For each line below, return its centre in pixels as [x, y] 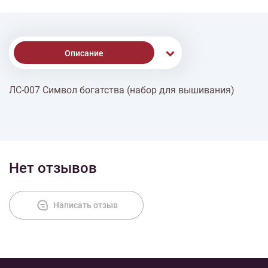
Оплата [95, 137]
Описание [84, 53]
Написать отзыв [85, 205]
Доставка [95, 95]
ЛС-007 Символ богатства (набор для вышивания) [122, 90]
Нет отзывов [53, 168]
